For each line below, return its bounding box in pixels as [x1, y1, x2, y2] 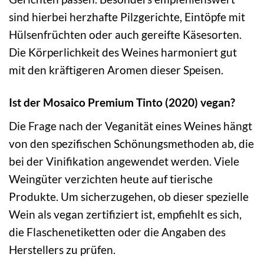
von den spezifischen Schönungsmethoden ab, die [9, 136, 254, 150]
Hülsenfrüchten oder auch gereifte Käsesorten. [9, 28, 242, 42]
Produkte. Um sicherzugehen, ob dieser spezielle [9, 189, 249, 203]
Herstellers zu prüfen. [9, 242, 115, 256]
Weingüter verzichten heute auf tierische [9, 171, 213, 186]
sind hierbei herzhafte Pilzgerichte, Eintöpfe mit [9, 10, 245, 24]
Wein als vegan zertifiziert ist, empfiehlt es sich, [9, 207, 242, 221]
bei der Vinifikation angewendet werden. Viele [9, 154, 239, 168]
